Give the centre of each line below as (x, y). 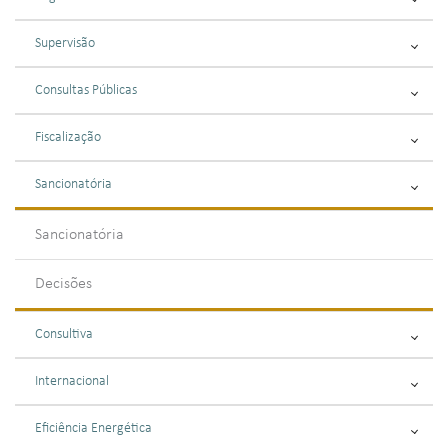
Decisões (63, 284)
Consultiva (64, 334)
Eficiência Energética (93, 428)
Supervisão (65, 43)
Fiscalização (68, 137)
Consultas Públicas (86, 90)
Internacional (72, 381)
